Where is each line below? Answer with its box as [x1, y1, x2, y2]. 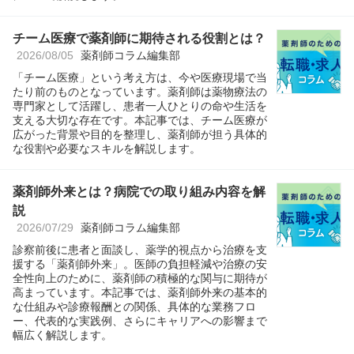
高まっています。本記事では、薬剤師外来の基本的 [13, 285, 267, 299]
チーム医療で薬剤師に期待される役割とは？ [13, 31, 265, 45]
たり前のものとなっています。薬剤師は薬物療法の [13, 85, 267, 98]
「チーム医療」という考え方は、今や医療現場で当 [13, 70, 267, 84]
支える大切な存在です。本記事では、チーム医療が [13, 113, 267, 126]
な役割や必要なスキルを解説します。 [13, 141, 201, 155]
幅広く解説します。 [13, 328, 112, 341]
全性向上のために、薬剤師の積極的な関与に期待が [13, 271, 267, 284]
